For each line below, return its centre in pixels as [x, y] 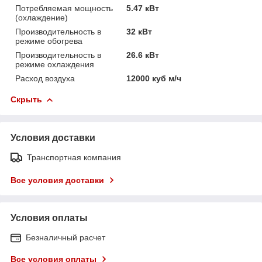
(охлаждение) [42, 17]
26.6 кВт [143, 55]
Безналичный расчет [65, 237]
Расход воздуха [45, 78]
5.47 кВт [143, 8]
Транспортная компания [74, 157]
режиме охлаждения [55, 64]
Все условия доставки [57, 180]
